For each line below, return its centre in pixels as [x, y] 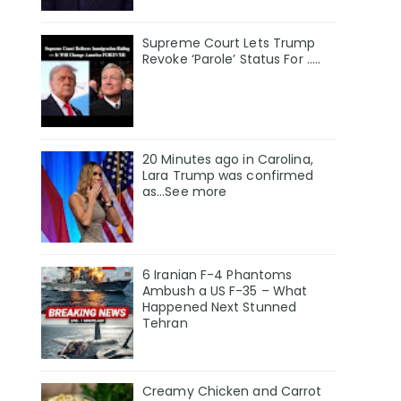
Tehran [165, 324]
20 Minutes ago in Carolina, [228, 159]
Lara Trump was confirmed [228, 175]
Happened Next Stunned [220, 307]
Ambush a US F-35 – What [225, 291]
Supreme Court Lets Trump [229, 43]
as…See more [185, 191]
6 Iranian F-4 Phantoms [218, 275]
